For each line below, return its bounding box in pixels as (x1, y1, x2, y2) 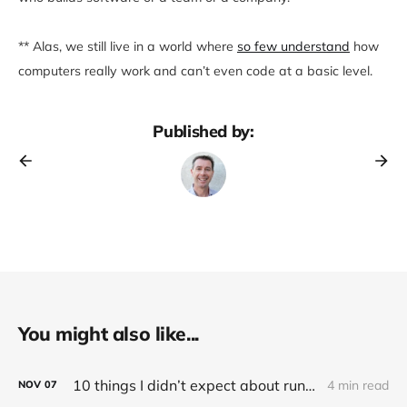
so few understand (237, 37, 350, 55)
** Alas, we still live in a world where (18, 37, 237, 55)
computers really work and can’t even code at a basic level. (18, 62, 372, 79)
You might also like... (18, 321, 199, 345)
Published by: (153, 120, 254, 142)
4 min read (327, 376, 389, 393)
